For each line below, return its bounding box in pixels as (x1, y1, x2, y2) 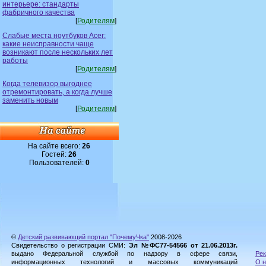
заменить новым (2, 96, 58, 104)
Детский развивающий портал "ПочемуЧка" (18, 233, 149, 240)
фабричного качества (2, 8, 75, 17)
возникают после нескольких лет (2, 47, 113, 56)
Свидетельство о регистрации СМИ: (11, 242, 129, 249)
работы (2, 56, 28, 65)
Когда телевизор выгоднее (2, 79, 92, 88)
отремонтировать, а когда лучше (2, 87, 112, 96)
